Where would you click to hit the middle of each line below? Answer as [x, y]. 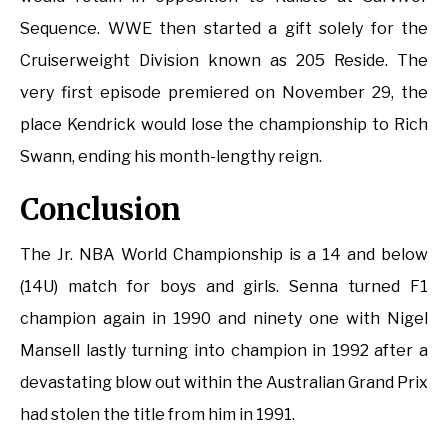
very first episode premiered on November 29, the [224, 93]
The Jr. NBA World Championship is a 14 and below [224, 255]
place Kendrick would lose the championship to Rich [224, 125]
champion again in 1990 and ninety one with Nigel [224, 319]
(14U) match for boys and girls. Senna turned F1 [224, 287]
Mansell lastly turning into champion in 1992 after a [224, 351]
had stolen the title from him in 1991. [157, 415]
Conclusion [100, 210]
